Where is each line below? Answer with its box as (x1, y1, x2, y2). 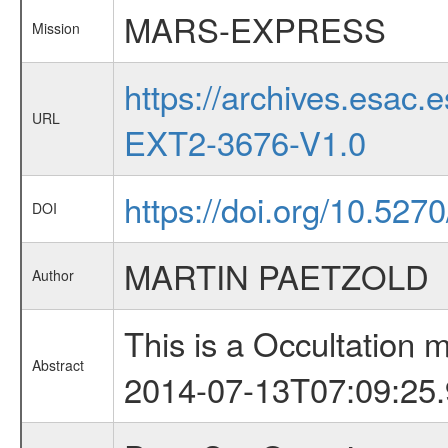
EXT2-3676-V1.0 (123, 118, 366, 165)
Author (31, 265, 74, 285)
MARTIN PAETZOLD (123, 252, 429, 299)
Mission (31, 18, 80, 38)
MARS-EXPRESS (123, 5, 386, 52)
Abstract (31, 355, 84, 375)
